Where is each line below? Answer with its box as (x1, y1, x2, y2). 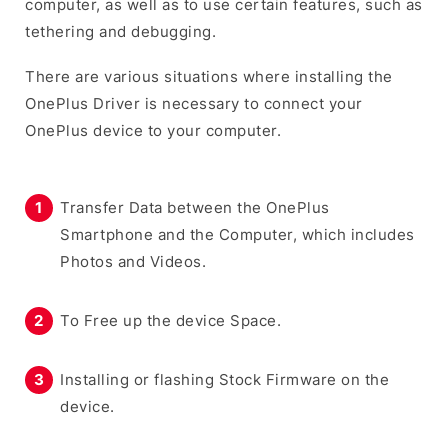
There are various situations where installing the (25, 66, 393, 86)
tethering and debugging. (25, 21, 216, 41)
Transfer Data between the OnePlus (60, 197, 330, 217)
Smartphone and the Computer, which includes (60, 224, 415, 244)
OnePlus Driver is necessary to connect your (25, 93, 363, 113)
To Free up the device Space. (60, 310, 281, 330)
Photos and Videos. (60, 251, 206, 271)
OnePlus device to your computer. (25, 120, 281, 140)
